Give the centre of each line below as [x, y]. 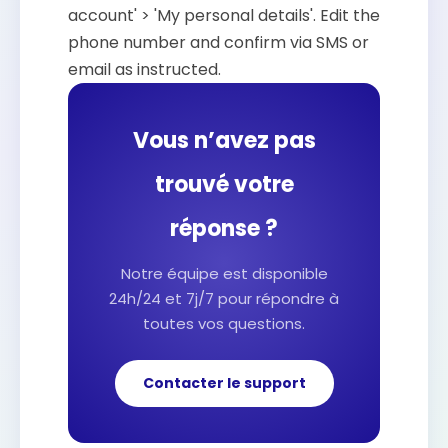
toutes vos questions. [224, 323]
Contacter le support [224, 383]
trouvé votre [224, 184]
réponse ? [224, 228]
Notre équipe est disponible [224, 273]
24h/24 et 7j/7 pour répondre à [224, 298]
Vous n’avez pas [224, 140]
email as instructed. [144, 69]
